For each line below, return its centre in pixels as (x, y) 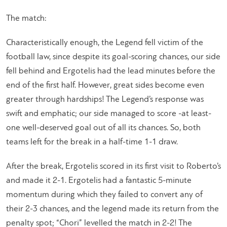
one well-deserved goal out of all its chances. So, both (103, 128)
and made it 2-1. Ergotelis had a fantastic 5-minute (99, 180)
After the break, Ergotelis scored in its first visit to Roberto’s (113, 166)
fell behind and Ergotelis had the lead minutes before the (111, 71)
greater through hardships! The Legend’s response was (105, 99)
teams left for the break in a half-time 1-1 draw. (92, 142)
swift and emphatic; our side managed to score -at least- (109, 113)
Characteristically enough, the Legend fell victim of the (105, 43)
